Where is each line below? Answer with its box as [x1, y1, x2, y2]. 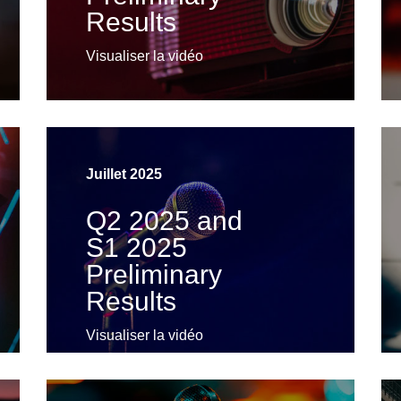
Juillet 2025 [85, 166, 162, 183]
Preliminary [85, 260, 222, 290]
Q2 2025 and [85, 206, 243, 236]
